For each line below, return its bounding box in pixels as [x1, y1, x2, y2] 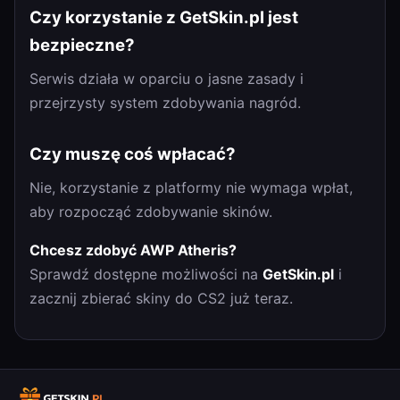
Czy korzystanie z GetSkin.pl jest [29, 6, 298, 28]
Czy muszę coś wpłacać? [29, 143, 236, 164]
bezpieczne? [29, 34, 135, 55]
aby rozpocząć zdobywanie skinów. [29, 203, 272, 221]
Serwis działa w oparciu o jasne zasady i [29, 69, 304, 87]
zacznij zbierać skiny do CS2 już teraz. [29, 289, 293, 308]
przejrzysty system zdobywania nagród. [29, 93, 301, 112]
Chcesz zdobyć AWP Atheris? [29, 241, 237, 260]
